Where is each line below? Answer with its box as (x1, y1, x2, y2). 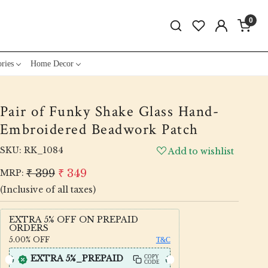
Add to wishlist (168, 145, 234, 157)
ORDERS (8, 222, 48, 233)
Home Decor (30, 59, 74, 68)
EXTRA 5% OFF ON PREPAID (8, 214, 138, 225)
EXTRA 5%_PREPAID (30, 252, 123, 264)
